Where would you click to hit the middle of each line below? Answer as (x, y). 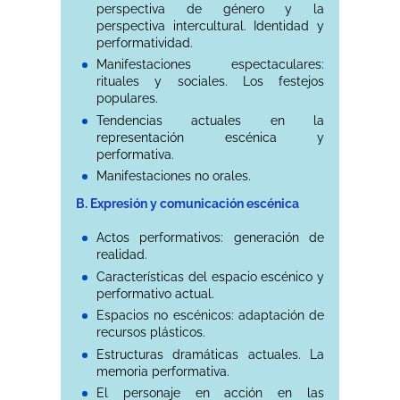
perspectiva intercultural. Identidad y (210, 25)
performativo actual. (156, 293)
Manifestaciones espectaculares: (210, 65)
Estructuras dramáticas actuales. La (210, 354)
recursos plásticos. (151, 333)
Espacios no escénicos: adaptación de (210, 316)
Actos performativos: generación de (210, 238)
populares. (128, 99)
